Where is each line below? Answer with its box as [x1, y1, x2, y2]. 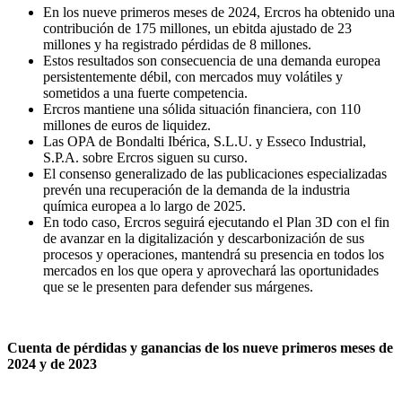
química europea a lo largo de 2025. [43, 198, 246, 214]
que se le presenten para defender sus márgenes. [43, 279, 317, 295]
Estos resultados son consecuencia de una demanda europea [43, 53, 380, 69]
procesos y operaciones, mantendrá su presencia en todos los [43, 247, 384, 263]
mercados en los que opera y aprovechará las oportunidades [43, 263, 379, 279]
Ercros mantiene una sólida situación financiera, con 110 [43, 101, 361, 118]
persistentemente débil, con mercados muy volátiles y [43, 69, 343, 85]
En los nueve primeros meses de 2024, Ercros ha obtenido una [43, 4, 395, 21]
